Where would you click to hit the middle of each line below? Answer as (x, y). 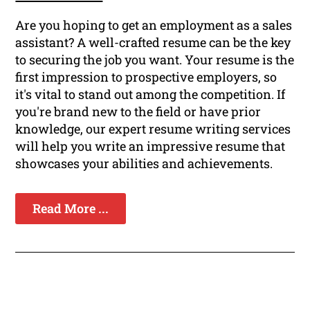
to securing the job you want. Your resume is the (155, 60)
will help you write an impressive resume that (151, 146)
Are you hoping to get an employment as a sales (154, 25)
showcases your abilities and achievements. (144, 164)
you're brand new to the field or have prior (138, 112)
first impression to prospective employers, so (146, 77)
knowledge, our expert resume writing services (153, 129)
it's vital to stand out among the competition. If (151, 94)
